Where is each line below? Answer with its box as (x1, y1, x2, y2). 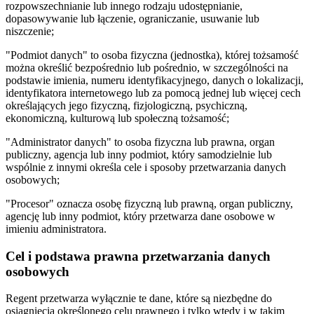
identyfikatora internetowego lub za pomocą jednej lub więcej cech (6, 86, 301, 99)
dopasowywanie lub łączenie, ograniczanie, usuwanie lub (6, 12, 259, 25)
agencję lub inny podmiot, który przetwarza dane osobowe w (6, 210, 275, 222)
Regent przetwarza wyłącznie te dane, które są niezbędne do (6, 292, 272, 305)
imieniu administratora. (6, 222, 107, 235)
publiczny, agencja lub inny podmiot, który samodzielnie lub (6, 148, 272, 161)
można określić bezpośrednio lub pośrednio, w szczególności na (6, 61, 288, 74)
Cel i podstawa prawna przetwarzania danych (6, 248, 271, 264)
